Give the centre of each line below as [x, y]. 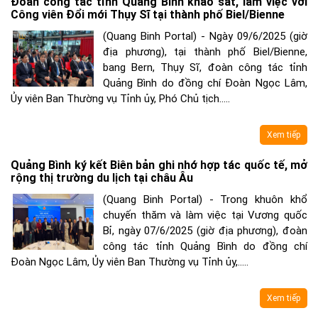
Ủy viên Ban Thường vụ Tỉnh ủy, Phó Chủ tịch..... [120, 99]
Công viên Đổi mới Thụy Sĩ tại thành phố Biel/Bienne [148, 15]
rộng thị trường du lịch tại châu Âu [102, 178]
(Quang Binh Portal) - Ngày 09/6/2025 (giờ [205, 37]
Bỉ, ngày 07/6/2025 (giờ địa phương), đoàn [205, 231]
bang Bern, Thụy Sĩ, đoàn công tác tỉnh [205, 68]
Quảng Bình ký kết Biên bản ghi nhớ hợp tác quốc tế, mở [159, 165]
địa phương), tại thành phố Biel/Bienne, [205, 52]
